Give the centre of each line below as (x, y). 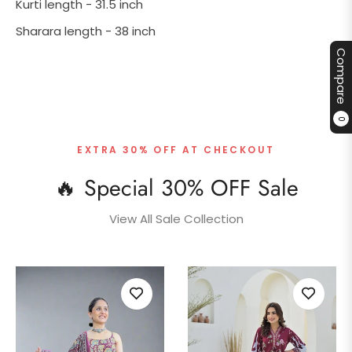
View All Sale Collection (176, 218)
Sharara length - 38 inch (86, 31)
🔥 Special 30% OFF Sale (176, 188)
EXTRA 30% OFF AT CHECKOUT (176, 149)
